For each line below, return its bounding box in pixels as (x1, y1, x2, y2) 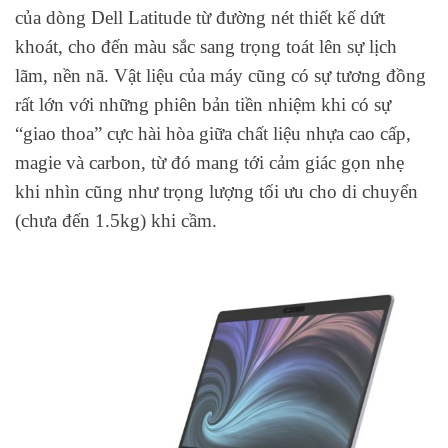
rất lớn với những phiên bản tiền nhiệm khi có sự (15, 93, 391, 115)
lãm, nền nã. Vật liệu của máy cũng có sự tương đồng (15, 64, 426, 86)
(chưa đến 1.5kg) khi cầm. (15, 209, 217, 231)
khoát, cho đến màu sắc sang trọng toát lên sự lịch (15, 35, 397, 57)
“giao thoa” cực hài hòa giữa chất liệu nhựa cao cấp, (15, 122, 411, 144)
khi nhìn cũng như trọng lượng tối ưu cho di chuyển (15, 180, 418, 202)
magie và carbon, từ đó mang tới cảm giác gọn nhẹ (15, 151, 404, 173)
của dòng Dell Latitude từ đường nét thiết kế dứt (15, 6, 385, 28)
